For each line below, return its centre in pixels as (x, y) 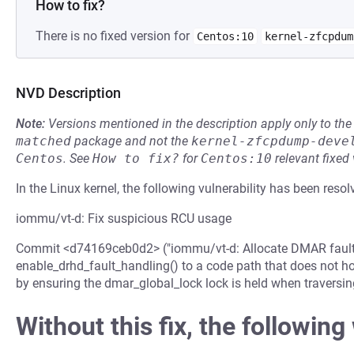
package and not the (131, 141)
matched (43, 141)
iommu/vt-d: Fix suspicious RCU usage (124, 218)
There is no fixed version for (114, 36)
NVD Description (68, 93)
